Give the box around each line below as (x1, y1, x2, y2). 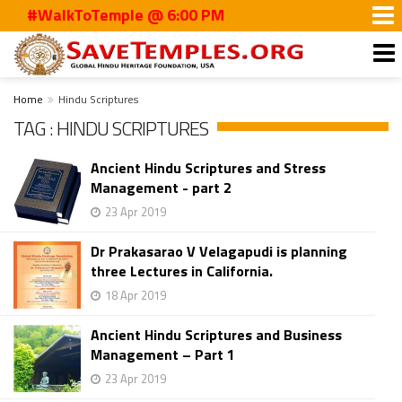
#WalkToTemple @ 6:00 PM (13, 3, 211, 27)
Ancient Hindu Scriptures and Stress (91, 157, 326, 179)
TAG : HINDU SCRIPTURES (13, 113, 208, 144)
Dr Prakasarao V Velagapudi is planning (91, 240, 347, 262)
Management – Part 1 (91, 344, 235, 365)
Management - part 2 (91, 177, 232, 198)
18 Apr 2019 (105, 286, 166, 304)
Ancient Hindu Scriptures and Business (91, 324, 342, 345)
